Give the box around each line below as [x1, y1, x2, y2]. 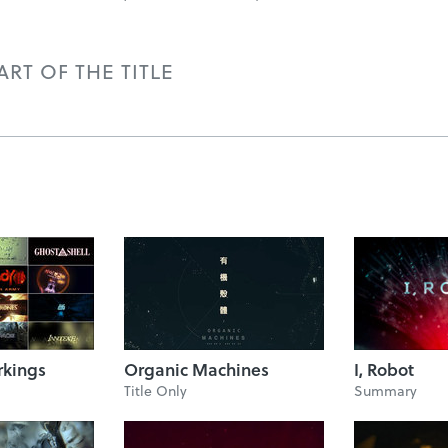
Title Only [124, 380, 187, 401]
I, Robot [354, 357, 414, 382]
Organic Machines [124, 357, 269, 382]
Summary [354, 380, 417, 401]
